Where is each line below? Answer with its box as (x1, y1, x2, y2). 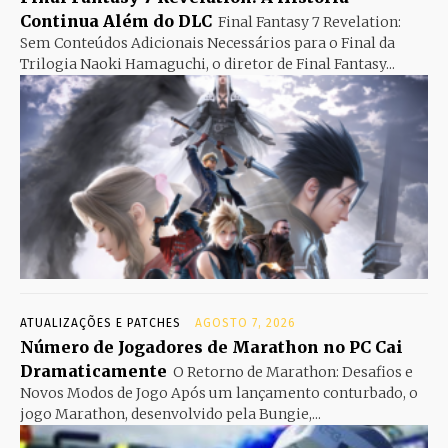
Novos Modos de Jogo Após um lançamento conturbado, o (20, 383, 418, 402)
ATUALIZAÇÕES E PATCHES (20, 315, 181, 330)
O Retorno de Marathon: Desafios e (173, 362, 413, 381)
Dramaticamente (20, 360, 167, 381)
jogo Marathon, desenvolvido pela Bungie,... (20, 404, 321, 423)
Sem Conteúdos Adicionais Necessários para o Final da (20, 33, 395, 52)
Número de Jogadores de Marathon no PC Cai (20, 336, 403, 357)
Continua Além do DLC (20, 10, 212, 31)
